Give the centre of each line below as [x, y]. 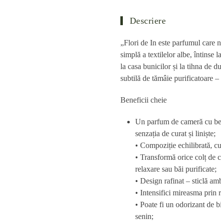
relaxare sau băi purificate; [176, 169]
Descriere [147, 21]
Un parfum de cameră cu [175, 122]
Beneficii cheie [144, 100]
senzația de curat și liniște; [175, 133]
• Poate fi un [155, 204]
